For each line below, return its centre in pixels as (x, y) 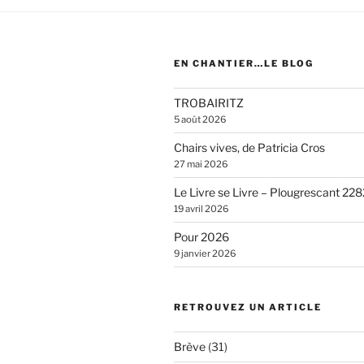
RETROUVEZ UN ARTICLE (248, 307)
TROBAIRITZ (209, 102)
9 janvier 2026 (205, 253)
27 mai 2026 (201, 164)
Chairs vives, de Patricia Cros (249, 147)
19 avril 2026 (201, 208)
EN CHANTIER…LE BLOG (244, 63)
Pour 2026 (201, 236)
